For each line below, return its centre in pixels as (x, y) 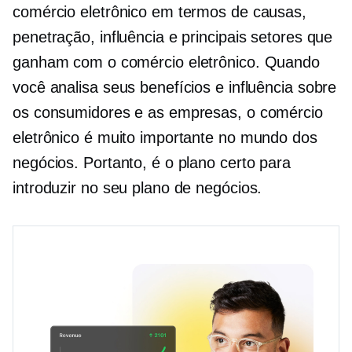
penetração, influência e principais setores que (173, 37)
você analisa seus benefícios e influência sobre (175, 87)
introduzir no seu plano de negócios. (137, 188)
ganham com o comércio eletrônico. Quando (166, 62)
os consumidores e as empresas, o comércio (168, 112)
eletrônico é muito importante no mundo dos (165, 137)
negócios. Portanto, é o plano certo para (152, 163)
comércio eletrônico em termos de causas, (159, 12)
